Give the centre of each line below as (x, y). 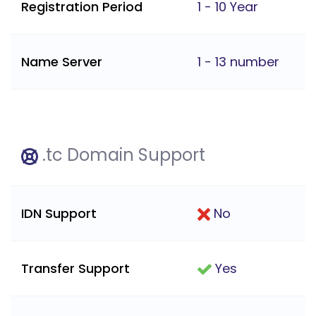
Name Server (62, 62)
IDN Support (59, 214)
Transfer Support (75, 269)
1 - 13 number (238, 62)
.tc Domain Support (122, 155)
